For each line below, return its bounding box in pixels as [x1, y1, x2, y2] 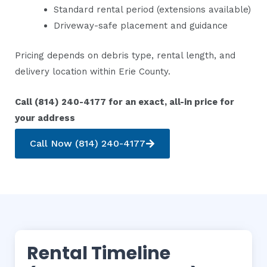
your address [15, 112, 75, 123]
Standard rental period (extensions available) [54, 4, 251, 15]
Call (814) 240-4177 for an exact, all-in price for [15, 96, 234, 107]
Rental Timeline [27, 240, 170, 266]
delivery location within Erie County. [15, 66, 170, 77]
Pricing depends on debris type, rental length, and [15, 49, 235, 61]
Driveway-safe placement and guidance [54, 20, 228, 32]
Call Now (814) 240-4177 [30, 137, 145, 149]
